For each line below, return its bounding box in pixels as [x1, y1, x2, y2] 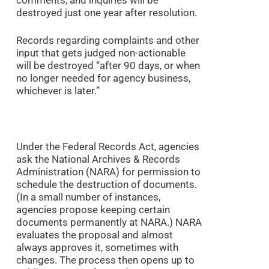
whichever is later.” [16, 85, 100, 97]
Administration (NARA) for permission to [16, 166, 201, 178]
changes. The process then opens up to [16, 254, 195, 267]
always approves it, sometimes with [16, 241, 178, 254]
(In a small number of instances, [16, 191, 160, 204]
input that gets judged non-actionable [16, 47, 186, 59]
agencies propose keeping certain [16, 204, 170, 216]
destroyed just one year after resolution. [16, 6, 197, 19]
